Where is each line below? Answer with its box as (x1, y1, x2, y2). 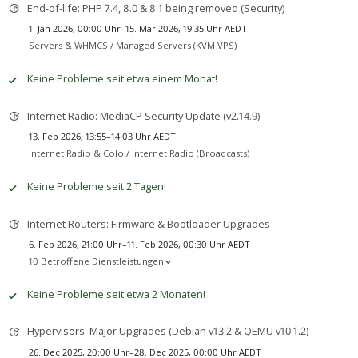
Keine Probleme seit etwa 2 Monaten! (26, 287, 205, 302)
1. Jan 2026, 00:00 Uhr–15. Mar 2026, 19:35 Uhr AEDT (28, 22, 247, 35)
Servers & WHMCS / (28, 39, 116, 52)
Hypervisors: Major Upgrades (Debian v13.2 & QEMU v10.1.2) (26, 324, 308, 339)
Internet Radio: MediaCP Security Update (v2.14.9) (26, 108, 260, 123)
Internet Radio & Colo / (28, 147, 132, 160)
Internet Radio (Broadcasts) (131, 147, 249, 160)
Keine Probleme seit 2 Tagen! (26, 179, 166, 194)
